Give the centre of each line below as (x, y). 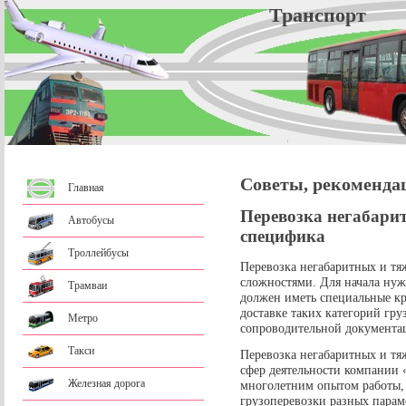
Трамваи (87, 285)
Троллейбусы (98, 253)
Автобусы (91, 220)
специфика (283, 237)
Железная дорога (106, 383)
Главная (86, 188)
